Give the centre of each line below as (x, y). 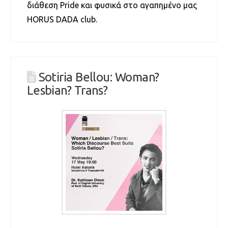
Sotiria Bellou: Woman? (99, 77)
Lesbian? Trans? (67, 91)
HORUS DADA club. (64, 19)
